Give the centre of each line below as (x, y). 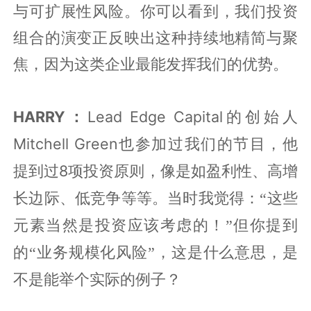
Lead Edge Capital (155, 116)
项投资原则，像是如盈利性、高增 (183, 171)
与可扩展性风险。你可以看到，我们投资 (155, 11)
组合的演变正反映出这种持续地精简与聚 (155, 37)
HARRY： (51, 116)
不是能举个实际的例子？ (98, 279)
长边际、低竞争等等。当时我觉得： (137, 198)
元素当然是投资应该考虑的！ (119, 225)
